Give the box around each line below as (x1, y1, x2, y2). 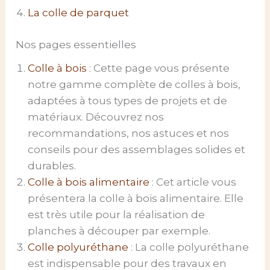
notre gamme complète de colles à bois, (28, 78, 241, 90)
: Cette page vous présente (87, 61, 230, 74)
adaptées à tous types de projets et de (28, 94, 228, 107)
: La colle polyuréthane (128, 240, 250, 253)
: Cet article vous (149, 175, 237, 188)
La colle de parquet (28, 7, 130, 19)
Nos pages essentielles (16, 38, 137, 51)
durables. (28, 159, 77, 172)
